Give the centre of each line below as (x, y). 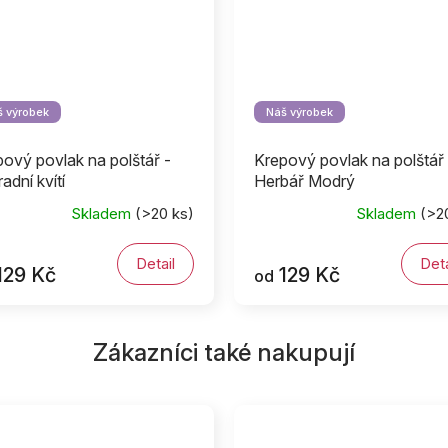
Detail (155, 263)
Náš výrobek (299, 111)
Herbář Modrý (304, 180)
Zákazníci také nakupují (224, 352)
